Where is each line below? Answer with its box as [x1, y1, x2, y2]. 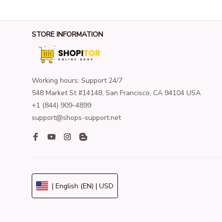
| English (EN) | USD [52, 181, 113, 191]
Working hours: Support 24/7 [32, 76, 122, 85]
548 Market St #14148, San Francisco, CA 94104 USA [32, 88, 201, 98]
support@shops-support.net [32, 113, 121, 122]
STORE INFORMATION [32, 30, 103, 39]
